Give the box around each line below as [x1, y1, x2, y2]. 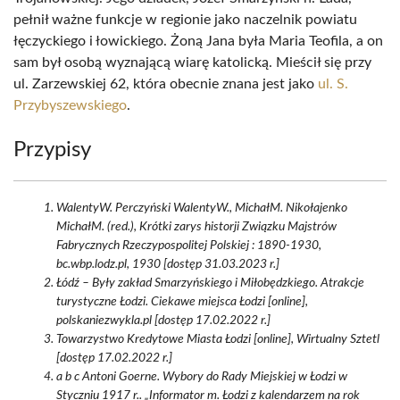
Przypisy [13, 139, 91, 161]
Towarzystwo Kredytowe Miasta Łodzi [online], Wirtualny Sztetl [56, 333, 379, 346]
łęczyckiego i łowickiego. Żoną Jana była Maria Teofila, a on [13, 34, 383, 48]
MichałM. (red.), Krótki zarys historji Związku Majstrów [56, 221, 337, 233]
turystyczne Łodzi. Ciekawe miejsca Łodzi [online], [56, 296, 308, 308]
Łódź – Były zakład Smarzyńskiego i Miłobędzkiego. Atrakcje [56, 277, 364, 289]
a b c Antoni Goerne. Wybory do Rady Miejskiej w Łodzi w [56, 371, 347, 383]
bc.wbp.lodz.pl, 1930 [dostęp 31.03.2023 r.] [56, 258, 279, 271]
